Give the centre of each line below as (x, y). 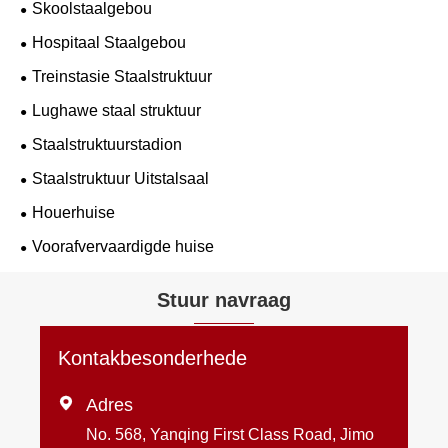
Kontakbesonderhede (153, 358)
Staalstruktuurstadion (107, 144)
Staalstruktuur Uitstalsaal (120, 178)
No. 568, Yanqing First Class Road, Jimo (230, 435)
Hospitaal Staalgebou (109, 42)
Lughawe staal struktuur (116, 110)
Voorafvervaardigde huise (123, 246)
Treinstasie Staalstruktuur (122, 76)
